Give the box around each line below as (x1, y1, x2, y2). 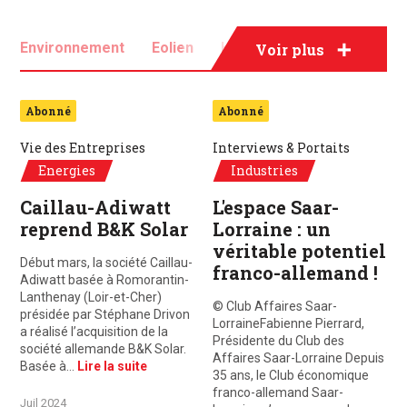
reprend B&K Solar (20, 217, 188, 241)
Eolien (152, 39, 194, 56)
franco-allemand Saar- (213, 385, 343, 400)
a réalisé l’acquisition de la (20, 324, 168, 339)
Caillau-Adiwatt (20, 195, 171, 219)
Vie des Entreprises (20, 139, 145, 156)
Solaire (213, 83, 262, 100)
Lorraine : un (213, 217, 331, 241)
